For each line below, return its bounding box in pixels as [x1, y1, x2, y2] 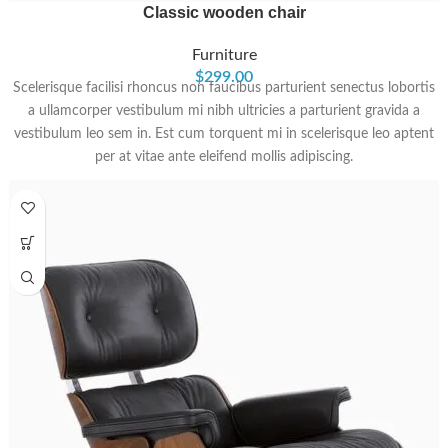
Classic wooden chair [142, 4, 306, 22]
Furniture [191, 47, 257, 64]
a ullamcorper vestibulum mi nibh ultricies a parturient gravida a [28, 103, 420, 119]
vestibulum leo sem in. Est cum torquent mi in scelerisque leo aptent [14, 126, 434, 142]
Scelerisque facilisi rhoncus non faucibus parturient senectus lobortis [13, 80, 435, 96]
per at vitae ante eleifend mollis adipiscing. [95, 149, 353, 165]
